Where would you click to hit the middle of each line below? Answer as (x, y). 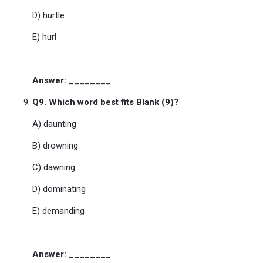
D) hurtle (48, 15)
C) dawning (54, 167)
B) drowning (55, 146)
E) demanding (58, 211)
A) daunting (54, 124)
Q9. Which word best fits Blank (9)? (105, 102)
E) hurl (44, 37)
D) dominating (59, 189)
